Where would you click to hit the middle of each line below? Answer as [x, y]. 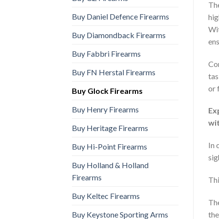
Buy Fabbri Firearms [106, 53]
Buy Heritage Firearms [110, 128]
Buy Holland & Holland [110, 165]
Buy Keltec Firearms [106, 196]
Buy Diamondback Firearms [119, 35]
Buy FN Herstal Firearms [114, 72]
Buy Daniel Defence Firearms [120, 16]
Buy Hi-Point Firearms [109, 146]
